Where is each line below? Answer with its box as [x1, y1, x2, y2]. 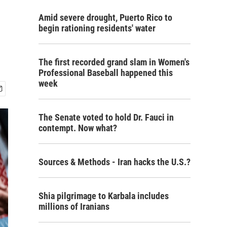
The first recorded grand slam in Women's [39, 57, 190, 67]
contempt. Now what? [39, 123, 117, 133]
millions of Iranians [39, 201, 109, 212]
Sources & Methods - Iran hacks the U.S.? [39, 157, 191, 167]
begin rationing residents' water [39, 23, 156, 33]
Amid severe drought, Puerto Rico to [39, 12, 172, 23]
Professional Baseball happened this [39, 67, 173, 78]
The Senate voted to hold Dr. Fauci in [39, 112, 174, 123]
